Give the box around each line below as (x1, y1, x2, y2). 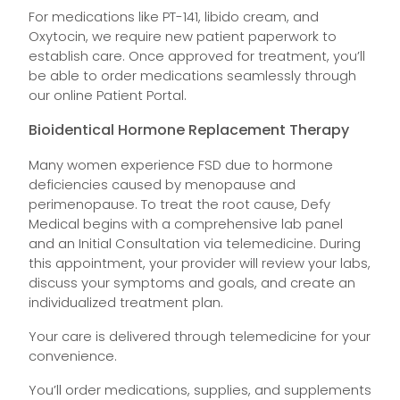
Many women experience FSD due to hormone (29, 155, 333, 174)
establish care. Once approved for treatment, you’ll (29, 46, 365, 65)
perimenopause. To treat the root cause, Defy (29, 195, 330, 213)
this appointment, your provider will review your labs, (29, 254, 371, 272)
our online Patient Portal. (29, 86, 187, 104)
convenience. (29, 346, 117, 365)
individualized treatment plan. (29, 293, 223, 312)
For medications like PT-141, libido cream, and (29, 7, 319, 26)
